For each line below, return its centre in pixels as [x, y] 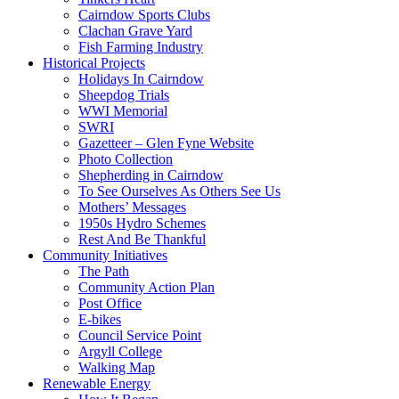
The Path [104, 271]
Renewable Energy [97, 383]
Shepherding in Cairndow [151, 175]
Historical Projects [94, 62]
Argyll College [120, 351]
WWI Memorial [123, 110]
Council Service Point [140, 335]
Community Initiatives [105, 255]
